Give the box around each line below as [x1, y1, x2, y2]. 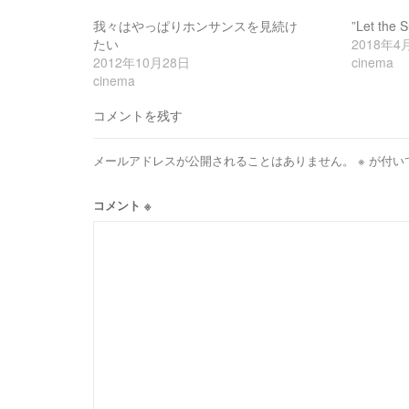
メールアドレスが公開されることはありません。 [93, 151, 354, 169]
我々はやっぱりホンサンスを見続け [93, 16, 298, 35]
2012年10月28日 [93, 52, 190, 71]
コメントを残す [93, 105, 183, 124]
